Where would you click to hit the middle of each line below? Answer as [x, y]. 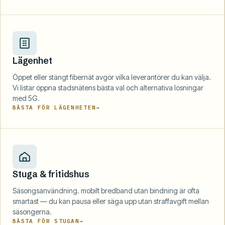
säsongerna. [32, 211]
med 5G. [26, 98]
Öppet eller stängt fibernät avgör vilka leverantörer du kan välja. [112, 77]
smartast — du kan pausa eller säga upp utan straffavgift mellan [111, 201]
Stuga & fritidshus [51, 174]
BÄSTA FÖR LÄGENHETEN [54, 107]
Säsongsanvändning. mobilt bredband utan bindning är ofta [106, 190]
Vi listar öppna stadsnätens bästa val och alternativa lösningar [108, 87]
